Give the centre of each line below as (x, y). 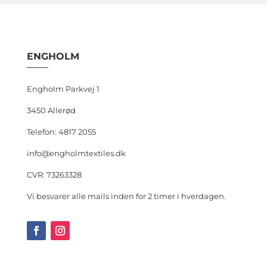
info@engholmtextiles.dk (76, 153)
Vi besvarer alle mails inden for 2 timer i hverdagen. (126, 196)
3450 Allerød (51, 110)
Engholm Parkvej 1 (63, 89)
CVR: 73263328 (54, 174)
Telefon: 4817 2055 (61, 131)
